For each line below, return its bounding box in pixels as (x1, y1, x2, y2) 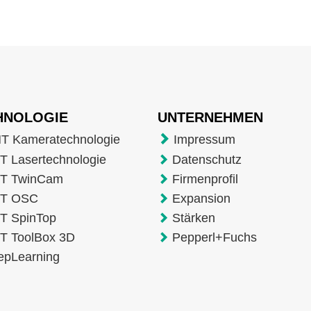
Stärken (171, 210, 215, 225)
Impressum (173, 132, 235, 146)
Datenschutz (171, 152, 242, 167)
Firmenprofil (171, 171, 238, 186)
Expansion (171, 191, 230, 205)
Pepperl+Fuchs (171, 230, 257, 244)
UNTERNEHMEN (157, 109, 267, 125)
